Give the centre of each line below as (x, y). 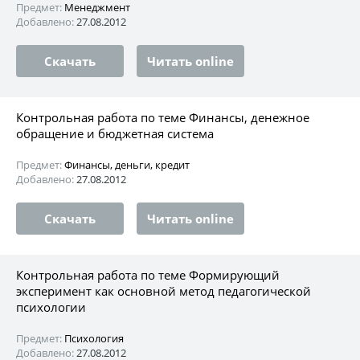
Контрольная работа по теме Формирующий (148, 274)
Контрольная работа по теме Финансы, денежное (163, 117)
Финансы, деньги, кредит (127, 164)
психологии (51, 307)
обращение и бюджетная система (115, 133)
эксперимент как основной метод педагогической (164, 290)
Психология (94, 338)
